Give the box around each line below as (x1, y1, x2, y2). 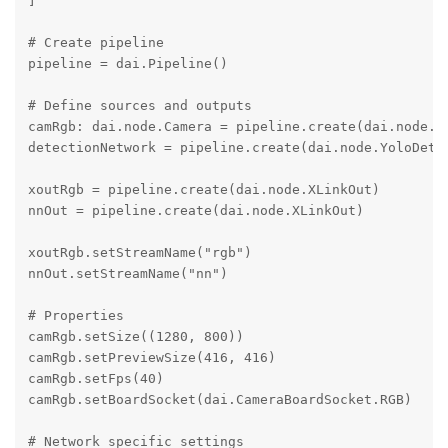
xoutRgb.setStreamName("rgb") (27, 244, 252, 260)
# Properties (27, 307, 124, 323)
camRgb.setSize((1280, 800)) (27, 328, 244, 344)
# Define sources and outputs (27, 97, 252, 113)
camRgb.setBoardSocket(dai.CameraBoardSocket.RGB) (27, 391, 412, 407)
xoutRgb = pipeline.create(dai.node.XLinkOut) (27, 181, 380, 197)
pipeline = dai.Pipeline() (27, 55, 228, 71)
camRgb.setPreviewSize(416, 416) (27, 349, 276, 365)
